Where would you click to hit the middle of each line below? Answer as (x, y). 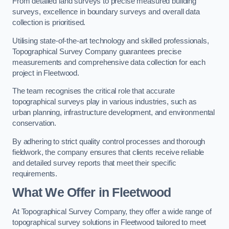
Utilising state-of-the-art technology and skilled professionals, (111, 41)
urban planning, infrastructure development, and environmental (114, 113)
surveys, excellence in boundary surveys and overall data (106, 12)
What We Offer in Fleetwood (92, 193)
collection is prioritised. (49, 23)
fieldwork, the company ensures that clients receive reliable (108, 152)
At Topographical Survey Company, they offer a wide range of (112, 212)
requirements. (35, 174)
